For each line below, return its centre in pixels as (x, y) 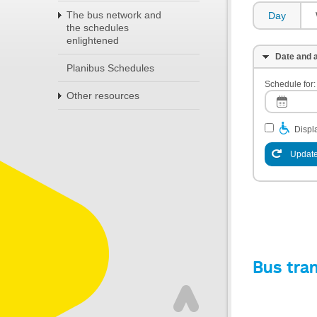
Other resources (103, 96)
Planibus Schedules (110, 68)
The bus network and (114, 15)
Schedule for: (290, 85)
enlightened (93, 40)
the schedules (98, 28)
